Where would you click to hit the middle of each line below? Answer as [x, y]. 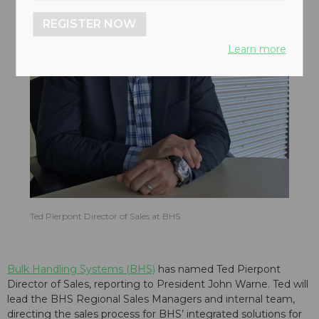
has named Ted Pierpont [218, 270]
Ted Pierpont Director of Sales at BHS [105, 216]
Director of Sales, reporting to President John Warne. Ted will [158, 284]
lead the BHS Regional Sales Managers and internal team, [151, 299]
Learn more [257, 49]
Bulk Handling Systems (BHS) [81, 270]
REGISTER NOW [90, 24]
